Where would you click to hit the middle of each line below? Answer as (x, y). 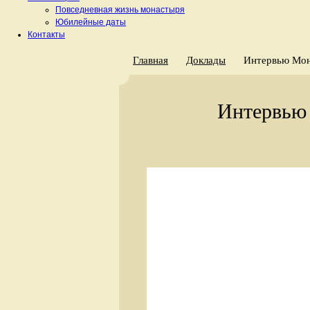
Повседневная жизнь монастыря (120, 10)
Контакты (46, 35)
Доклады (206, 60)
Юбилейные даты (91, 22)
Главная (151, 60)
